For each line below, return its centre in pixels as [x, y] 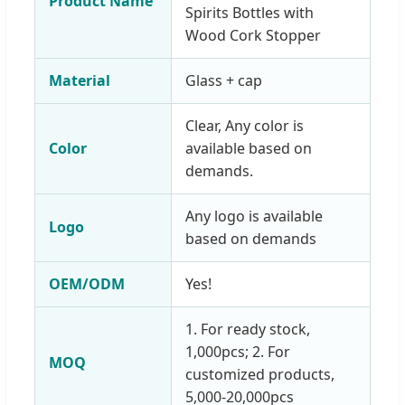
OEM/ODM [87, 283]
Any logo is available [254, 216]
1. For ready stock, [248, 329]
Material [80, 80]
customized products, [260, 374]
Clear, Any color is [245, 125]
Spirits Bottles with [250, 12]
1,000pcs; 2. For [238, 351]
